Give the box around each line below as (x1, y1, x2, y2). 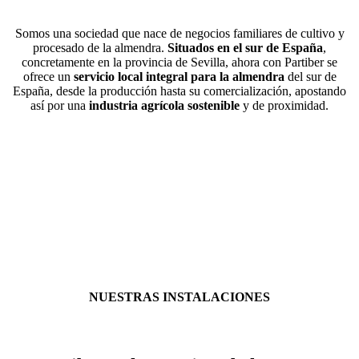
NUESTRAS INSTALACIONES (89, 290, 270, 305)
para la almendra (190, 70, 284, 84)
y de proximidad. (243, 99, 329, 113)
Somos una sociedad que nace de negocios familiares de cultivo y (14, 26, 345, 41)
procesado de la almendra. (33, 41, 167, 55)
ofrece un (22, 70, 74, 84)
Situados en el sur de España (167, 41, 323, 55)
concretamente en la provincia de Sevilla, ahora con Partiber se (22, 55, 337, 70)
